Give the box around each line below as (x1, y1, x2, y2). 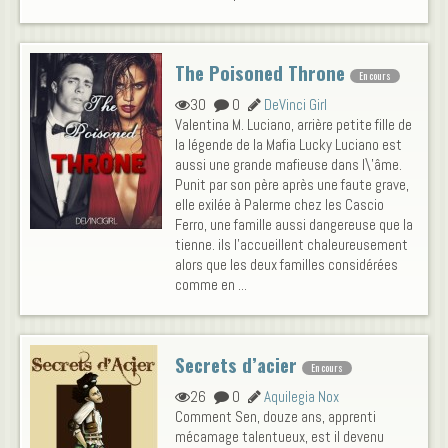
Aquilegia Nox (264, 387, 339, 407)
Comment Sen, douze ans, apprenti (175, 407, 376, 427)
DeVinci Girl (264, 95, 327, 115)
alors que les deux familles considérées (175, 255, 398, 275)
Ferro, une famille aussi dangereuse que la (175, 215, 413, 235)
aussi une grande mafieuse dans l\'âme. (175, 155, 402, 175)
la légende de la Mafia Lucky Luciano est (175, 135, 402, 155)
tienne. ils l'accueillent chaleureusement (175, 235, 408, 255)
